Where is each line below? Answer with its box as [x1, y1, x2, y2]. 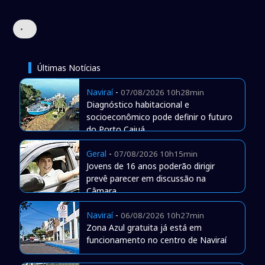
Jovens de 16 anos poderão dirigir [86, 160, 215, 172]
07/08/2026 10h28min [120, 87, 204, 98]
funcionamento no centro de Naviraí [86, 234, 227, 246]
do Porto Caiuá [86, 124, 145, 135]
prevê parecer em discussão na [86, 173, 206, 185]
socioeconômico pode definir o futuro [86, 111, 232, 123]
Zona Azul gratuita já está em [86, 222, 202, 234]
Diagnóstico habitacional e [86, 99, 189, 111]
